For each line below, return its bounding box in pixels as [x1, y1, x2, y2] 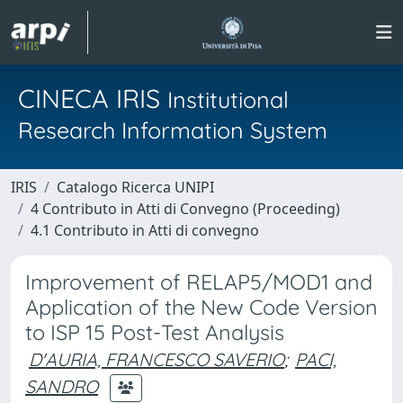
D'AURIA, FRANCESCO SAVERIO [29, 348, 284, 371]
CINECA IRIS [18, 82, 167, 114]
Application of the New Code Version [25, 294, 378, 320]
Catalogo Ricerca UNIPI [57, 177, 214, 197]
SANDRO [25, 374, 98, 398]
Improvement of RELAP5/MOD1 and [25, 269, 372, 295]
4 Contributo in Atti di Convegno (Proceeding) [31, 199, 340, 219]
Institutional [167, 85, 289, 113]
